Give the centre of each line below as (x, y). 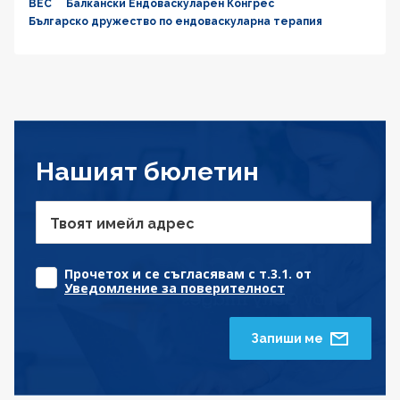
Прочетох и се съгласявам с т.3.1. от (188, 274)
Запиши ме (287, 339)
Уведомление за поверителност (175, 288)
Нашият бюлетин (147, 172)
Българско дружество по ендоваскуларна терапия (175, 22)
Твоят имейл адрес (122, 224)
